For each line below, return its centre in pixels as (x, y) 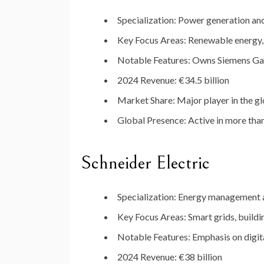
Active (202, 120)
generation (229, 20)
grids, (226, 217)
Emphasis (212, 237)
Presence (165, 120)
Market (134, 100)
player (217, 100)
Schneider (118, 163)
